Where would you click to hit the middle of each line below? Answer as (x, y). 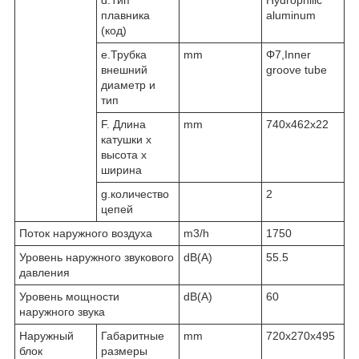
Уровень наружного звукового (97, 257)
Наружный (46, 335)
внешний (124, 69)
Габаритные (133, 335)
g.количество (135, 194)
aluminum (291, 15)
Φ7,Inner (288, 54)
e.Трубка (124, 54)
